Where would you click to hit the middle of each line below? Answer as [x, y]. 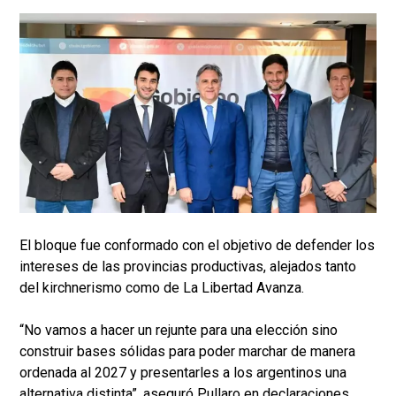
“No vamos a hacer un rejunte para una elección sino [179, 331]
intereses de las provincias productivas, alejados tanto [188, 267]
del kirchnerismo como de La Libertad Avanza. [164, 288]
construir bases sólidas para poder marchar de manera [187, 352]
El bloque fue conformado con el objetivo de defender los [197, 246]
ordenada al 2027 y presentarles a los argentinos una [183, 373]
